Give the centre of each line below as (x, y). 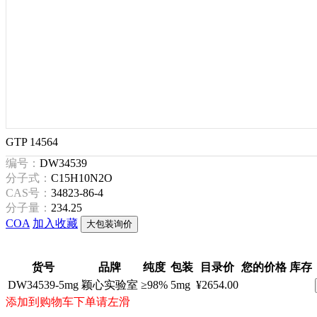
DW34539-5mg (43, 285)
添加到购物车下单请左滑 (68, 302)
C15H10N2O (82, 178)
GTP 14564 (32, 142)
